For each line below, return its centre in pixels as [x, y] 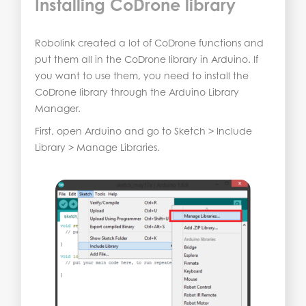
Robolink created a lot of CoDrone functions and [149, 43]
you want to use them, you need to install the [142, 76]
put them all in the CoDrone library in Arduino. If [147, 59]
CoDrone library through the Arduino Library [137, 92]
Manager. [58, 109]
